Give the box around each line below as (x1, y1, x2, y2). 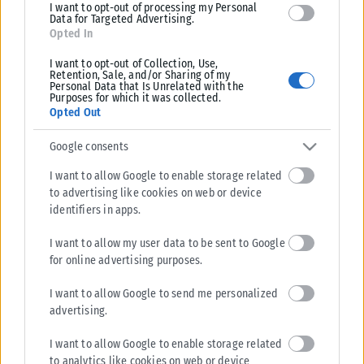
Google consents (50, 139, 128, 154)
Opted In (50, 27, 93, 41)
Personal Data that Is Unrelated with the (50, 80, 244, 94)
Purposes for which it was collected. (50, 91, 222, 106)
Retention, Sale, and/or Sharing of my (50, 68, 231, 83)
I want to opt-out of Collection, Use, (50, 57, 219, 71)
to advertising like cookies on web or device (50, 186, 262, 201)
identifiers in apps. (50, 203, 141, 218)
